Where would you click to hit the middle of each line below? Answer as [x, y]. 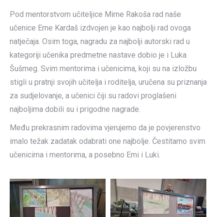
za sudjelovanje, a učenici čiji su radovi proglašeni [93, 96]
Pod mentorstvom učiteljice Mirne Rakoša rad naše [95, 14]
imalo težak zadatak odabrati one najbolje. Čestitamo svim [108, 141]
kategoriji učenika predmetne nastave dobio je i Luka [98, 55]
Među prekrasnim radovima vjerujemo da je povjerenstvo [105, 128]
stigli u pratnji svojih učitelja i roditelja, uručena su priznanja [108, 82]
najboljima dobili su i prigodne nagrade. [75, 109]
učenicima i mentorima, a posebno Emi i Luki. [85, 155]
